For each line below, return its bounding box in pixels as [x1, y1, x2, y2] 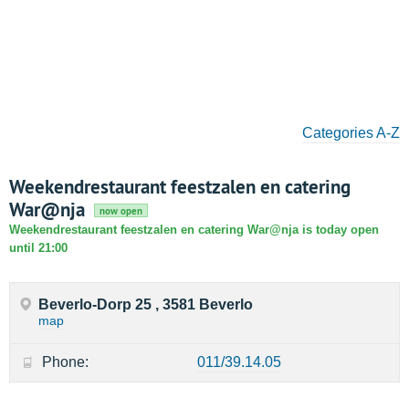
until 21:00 [9, 241, 68, 255]
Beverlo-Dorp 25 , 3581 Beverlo [38, 297, 253, 312]
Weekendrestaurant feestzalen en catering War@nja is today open [9, 223, 379, 236]
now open [100, 204, 142, 217]
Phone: [42, 354, 89, 370]
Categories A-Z [302, 125, 400, 141]
